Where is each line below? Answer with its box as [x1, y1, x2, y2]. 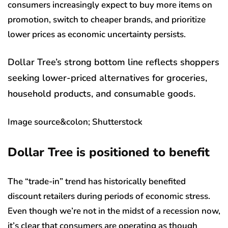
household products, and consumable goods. [8, 88, 195, 100]
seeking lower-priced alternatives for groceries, [8, 72, 207, 84]
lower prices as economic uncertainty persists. [8, 28, 186, 41]
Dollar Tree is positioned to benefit [8, 144, 210, 161]
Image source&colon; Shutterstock [8, 116, 142, 128]
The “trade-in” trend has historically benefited [8, 176, 186, 188]
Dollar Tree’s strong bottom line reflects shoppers [8, 56, 219, 69]
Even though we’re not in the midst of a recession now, [8, 205, 220, 217]
